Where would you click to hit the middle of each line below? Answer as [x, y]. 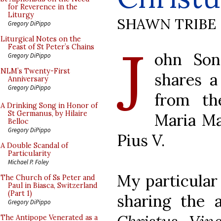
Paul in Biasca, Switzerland [53, 185]
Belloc [18, 121]
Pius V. [141, 140]
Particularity [29, 153]
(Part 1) [20, 193]
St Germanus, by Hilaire [48, 113]
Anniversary [28, 79]
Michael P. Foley [28, 162]
